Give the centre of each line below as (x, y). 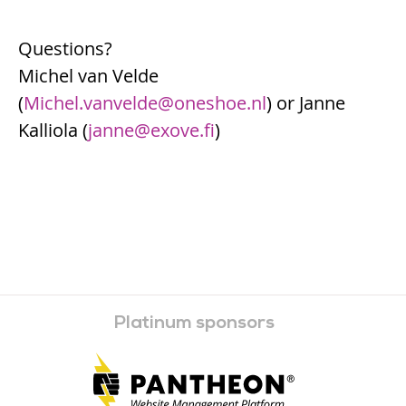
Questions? (65, 48)
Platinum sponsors (194, 324)
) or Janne (306, 102)
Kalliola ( (53, 130)
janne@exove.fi (151, 130)
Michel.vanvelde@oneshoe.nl (145, 102)
